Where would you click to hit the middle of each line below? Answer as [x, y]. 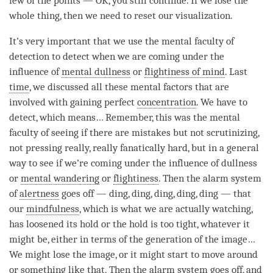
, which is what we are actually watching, [166, 209]
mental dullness [96, 72]
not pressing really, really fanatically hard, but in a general [134, 148]
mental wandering [60, 179]
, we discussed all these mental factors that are [129, 87]
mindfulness [53, 209]
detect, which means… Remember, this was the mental [125, 118]
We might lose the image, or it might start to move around [133, 255]
